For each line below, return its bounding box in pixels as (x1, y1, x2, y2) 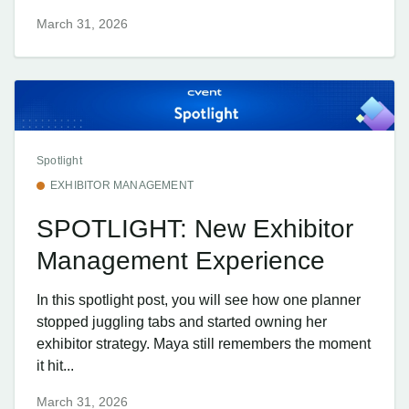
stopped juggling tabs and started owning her (37, 314, 327, 330)
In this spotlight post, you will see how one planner (37, 292, 361, 309)
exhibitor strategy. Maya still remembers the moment (37, 336, 371, 352)
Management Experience (37, 246, 325, 275)
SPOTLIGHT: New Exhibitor (37, 215, 353, 243)
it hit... (37, 358, 74, 374)
